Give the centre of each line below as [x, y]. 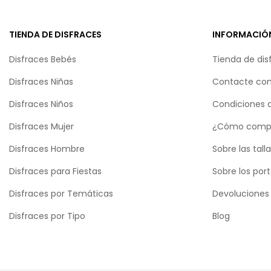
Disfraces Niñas [41, 81]
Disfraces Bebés [43, 59]
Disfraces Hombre [47, 149]
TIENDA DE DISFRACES [55, 34]
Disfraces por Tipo [47, 216]
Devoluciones [241, 193]
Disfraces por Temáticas [61, 193]
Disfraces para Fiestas [55, 171]
